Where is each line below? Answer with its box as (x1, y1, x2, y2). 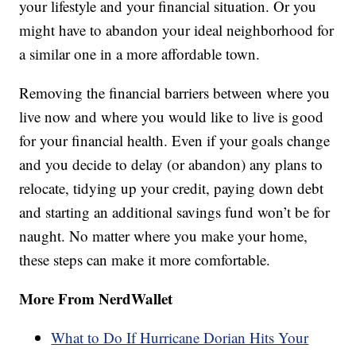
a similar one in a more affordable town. (19, 44, 261, 64)
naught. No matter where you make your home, (19, 226, 308, 246)
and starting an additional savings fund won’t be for (19, 202, 331, 222)
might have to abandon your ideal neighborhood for (19, 20, 335, 41)
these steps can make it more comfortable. (19, 250, 271, 270)
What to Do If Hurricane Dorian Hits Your (51, 327, 309, 348)
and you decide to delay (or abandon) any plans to (19, 154, 323, 175)
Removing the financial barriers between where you (19, 83, 331, 103)
